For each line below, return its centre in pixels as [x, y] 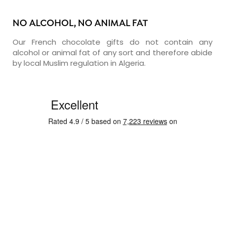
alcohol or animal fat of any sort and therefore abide [113, 52]
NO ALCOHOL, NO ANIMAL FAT [80, 24]
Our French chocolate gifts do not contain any [113, 42]
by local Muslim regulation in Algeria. [79, 63]
